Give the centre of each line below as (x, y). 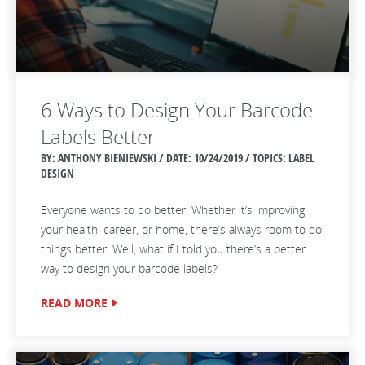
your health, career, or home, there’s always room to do (181, 229)
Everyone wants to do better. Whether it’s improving (173, 210)
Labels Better (98, 136)
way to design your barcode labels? (129, 268)
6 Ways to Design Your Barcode (177, 110)
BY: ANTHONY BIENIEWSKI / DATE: (117, 158)
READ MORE (74, 303)
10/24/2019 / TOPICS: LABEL (254, 158)
